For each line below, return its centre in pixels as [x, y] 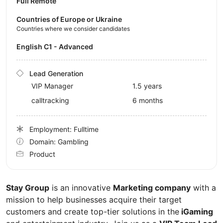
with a [203, 187]
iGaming [196, 211]
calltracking [50, 100]
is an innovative [81, 187]
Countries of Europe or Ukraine [69, 19]
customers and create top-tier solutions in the [93, 211]
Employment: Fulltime [64, 129]
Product [42, 154]
